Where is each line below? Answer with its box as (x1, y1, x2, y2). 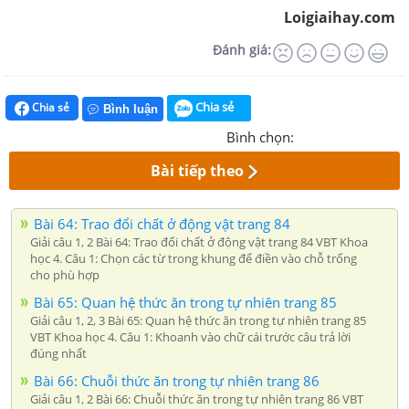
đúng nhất (30, 344, 87, 362)
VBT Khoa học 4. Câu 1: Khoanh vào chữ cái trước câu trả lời (30, 328, 351, 345)
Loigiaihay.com (284, 7, 395, 28)
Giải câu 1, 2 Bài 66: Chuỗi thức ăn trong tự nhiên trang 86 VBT (30, 390, 363, 407)
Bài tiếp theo (151, 160, 245, 181)
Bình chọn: (226, 127, 294, 146)
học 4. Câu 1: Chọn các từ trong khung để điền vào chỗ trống (30, 249, 357, 267)
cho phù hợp (30, 266, 100, 283)
